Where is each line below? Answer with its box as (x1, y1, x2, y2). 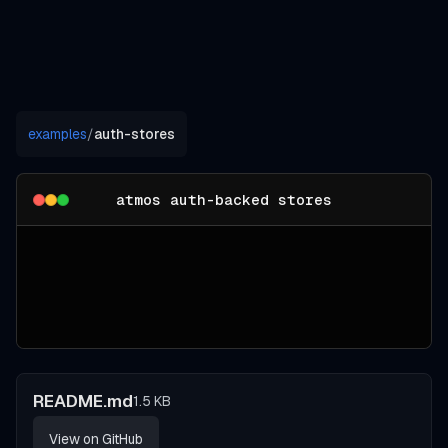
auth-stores (94, 125, 175, 144)
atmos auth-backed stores (116, 189, 332, 209)
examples (28, 125, 87, 144)
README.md (33, 390, 133, 413)
